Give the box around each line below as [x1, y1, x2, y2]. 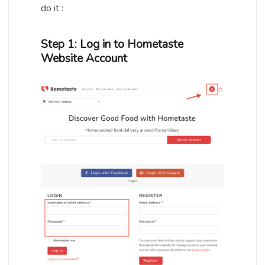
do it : [41, 1, 63, 15]
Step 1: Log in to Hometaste [41, 36, 183, 52]
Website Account [41, 50, 127, 66]
